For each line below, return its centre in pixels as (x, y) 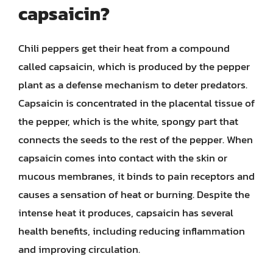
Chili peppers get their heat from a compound (124, 48)
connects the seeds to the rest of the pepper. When (136, 139)
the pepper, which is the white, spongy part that (128, 121)
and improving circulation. (79, 249)
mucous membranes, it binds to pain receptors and (136, 176)
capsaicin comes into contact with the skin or (123, 158)
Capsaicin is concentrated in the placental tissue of (136, 103)
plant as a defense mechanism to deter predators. (133, 84)
